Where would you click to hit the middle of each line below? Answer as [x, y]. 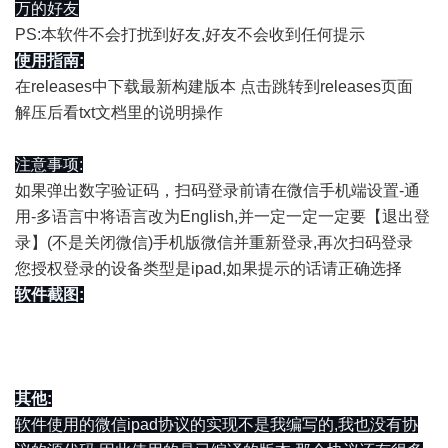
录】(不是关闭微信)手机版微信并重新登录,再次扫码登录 [214, 242]
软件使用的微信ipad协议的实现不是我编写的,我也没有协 [216, 424]
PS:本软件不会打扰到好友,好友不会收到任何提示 [190, 34]
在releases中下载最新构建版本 [127, 86]
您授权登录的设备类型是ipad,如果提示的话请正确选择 [208, 268]
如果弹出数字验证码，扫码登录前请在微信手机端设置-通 [217, 190]
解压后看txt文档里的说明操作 [119, 112]
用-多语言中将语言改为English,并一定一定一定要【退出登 [222, 216]
